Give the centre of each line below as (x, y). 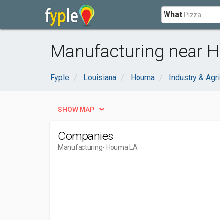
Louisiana (100, 77)
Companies (86, 136)
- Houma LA (120, 147)
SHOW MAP (76, 110)
